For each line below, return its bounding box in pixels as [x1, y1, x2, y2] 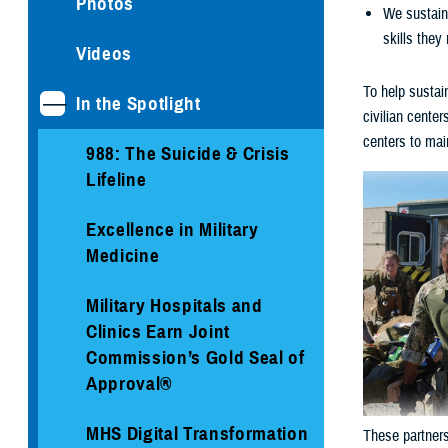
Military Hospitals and [86, 293, 263, 317]
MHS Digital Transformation [86, 421, 309, 445]
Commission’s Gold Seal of [86, 345, 305, 369]
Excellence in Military [86, 217, 259, 241]
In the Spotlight [76, 91, 201, 115]
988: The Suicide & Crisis [86, 141, 290, 165]
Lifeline [86, 167, 147, 191]
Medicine [86, 243, 160, 267]
